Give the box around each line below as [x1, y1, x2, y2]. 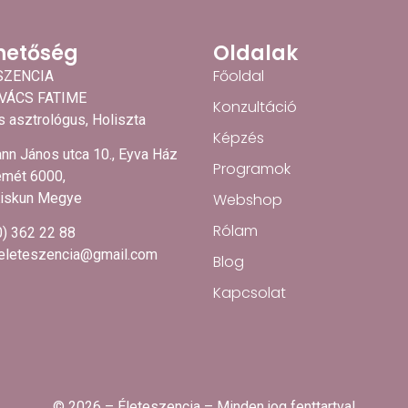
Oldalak [213, 38, 298, 67]
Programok [213, 158, 291, 179]
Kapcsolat [213, 281, 286, 303]
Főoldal [213, 65, 264, 87]
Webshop [213, 189, 282, 210]
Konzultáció [213, 96, 297, 117]
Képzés [213, 127, 264, 148]
